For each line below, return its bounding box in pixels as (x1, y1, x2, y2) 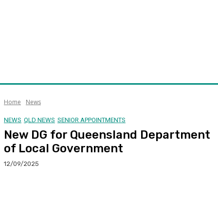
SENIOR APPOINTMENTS (57, 116, 126, 124)
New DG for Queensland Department (4, 127, 210, 142)
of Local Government (4, 141, 123, 155)
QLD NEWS (24, 116, 55, 124)
